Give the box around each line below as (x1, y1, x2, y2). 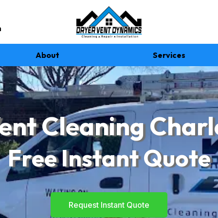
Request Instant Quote (69, 200, 149, 210)
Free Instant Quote (7, 143, 211, 172)
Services (153, 50, 185, 60)
